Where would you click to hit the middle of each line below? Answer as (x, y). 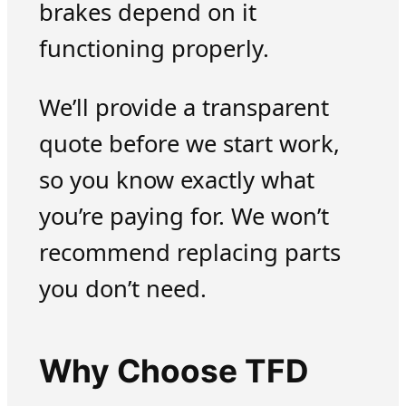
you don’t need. (122, 289)
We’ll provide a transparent (184, 108)
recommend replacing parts (189, 253)
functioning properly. (154, 48)
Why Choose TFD (174, 371)
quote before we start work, (189, 144)
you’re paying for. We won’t (184, 217)
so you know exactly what (176, 180)
